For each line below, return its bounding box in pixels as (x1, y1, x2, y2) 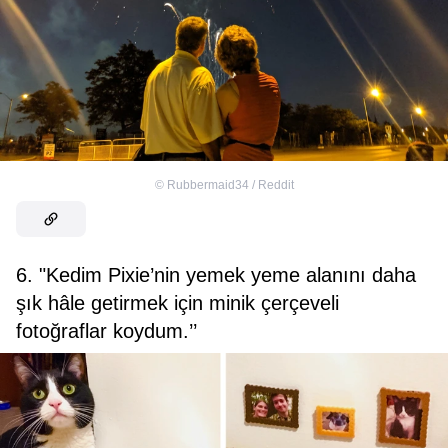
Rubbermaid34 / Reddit (166, 178, 294, 193)
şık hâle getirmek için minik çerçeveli (16, 292, 339, 315)
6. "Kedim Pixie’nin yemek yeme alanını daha (16, 264, 416, 287)
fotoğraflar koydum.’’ (16, 320, 197, 343)
